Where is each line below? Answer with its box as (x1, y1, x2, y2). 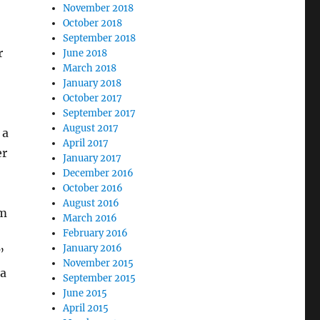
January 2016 (63, 242, 123, 254)
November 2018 (63, 2, 134, 14)
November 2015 (63, 257, 134, 269)
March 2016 (63, 212, 118, 224)
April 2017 (63, 137, 109, 149)
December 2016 (63, 167, 134, 179)
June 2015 (63, 287, 108, 299)
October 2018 (63, 17, 123, 29)
